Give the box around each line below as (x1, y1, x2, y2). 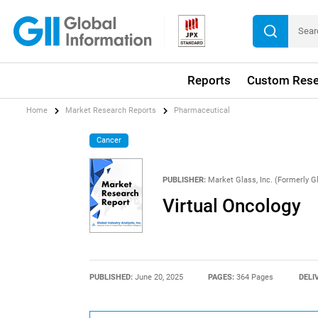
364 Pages (236, 272, 274, 282)
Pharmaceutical (174, 106, 231, 116)
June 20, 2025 (134, 272, 183, 282)
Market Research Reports (65, 106, 157, 116)
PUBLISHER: (162, 175, 206, 185)
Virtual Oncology (162, 195, 301, 217)
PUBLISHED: (89, 272, 135, 282)
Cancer (97, 135, 122, 145)
